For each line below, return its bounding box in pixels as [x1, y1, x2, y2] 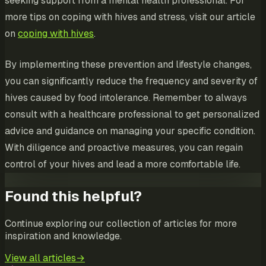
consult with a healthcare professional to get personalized [5, 108, 259, 121]
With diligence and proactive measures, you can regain [5, 141, 243, 154]
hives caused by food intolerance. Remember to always [5, 91, 247, 104]
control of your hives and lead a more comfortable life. [5, 158, 240, 171]
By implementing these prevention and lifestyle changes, [5, 58, 252, 71]
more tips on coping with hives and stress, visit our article [5, 11, 255, 24]
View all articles [5, 252, 76, 265]
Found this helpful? [5, 187, 142, 206]
